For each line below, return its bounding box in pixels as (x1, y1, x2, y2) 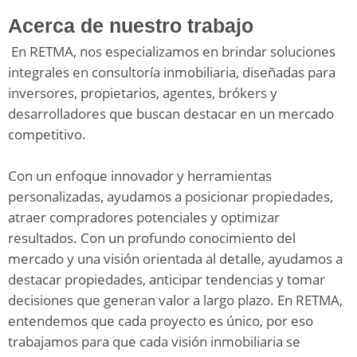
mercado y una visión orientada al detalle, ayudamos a (8, 249, 343, 268)
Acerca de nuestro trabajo (8, 14, 253, 37)
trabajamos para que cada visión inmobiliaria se (8, 332, 300, 351)
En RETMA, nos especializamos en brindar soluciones (8, 42, 335, 61)
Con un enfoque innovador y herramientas (8, 167, 272, 185)
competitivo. (8, 125, 86, 143)
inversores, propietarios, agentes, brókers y (8, 84, 277, 102)
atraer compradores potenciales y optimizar (8, 208, 280, 226)
